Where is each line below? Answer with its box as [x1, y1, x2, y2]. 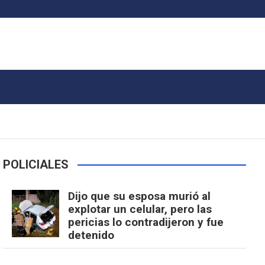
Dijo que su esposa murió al [68, 189, 211, 203]
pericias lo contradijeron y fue [68, 215, 224, 229]
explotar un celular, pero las [68, 202, 212, 216]
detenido [68, 228, 115, 242]
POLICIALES [3, 157, 69, 172]
